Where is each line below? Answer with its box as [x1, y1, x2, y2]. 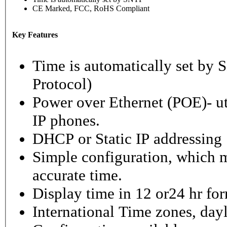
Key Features [12, 30, 58, 40]
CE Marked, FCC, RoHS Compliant [32, 4, 149, 13]
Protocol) [32, 75, 92, 93]
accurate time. [32, 166, 122, 184]
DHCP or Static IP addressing [32, 130, 222, 148]
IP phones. [32, 111, 100, 130]
